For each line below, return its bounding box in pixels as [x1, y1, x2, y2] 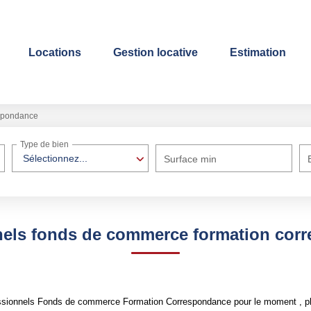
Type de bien [20, 140, 69, 150]
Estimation [230, 46, 286, 58]
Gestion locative [113, 46, 198, 58]
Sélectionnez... [23, 153, 88, 164]
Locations [28, 46, 81, 58]
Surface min [164, 153, 217, 165]
